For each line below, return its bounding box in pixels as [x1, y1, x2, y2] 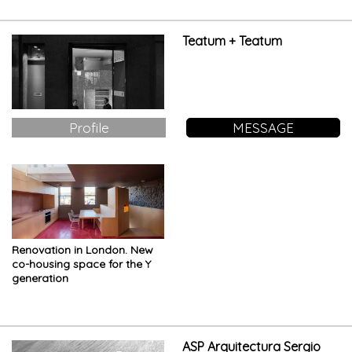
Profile [68, 119, 109, 136]
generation [12, 270, 68, 285]
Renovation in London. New [12, 242, 153, 257]
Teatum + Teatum [181, 33, 282, 49]
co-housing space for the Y [12, 256, 151, 271]
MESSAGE [232, 119, 294, 136]
